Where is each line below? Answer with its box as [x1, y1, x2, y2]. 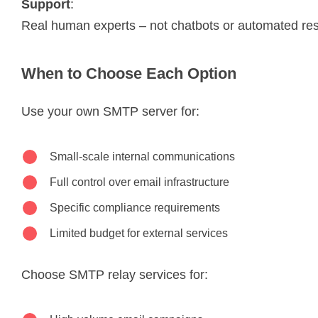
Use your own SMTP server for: [21, 104, 199, 119]
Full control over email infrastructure [50, 175, 229, 188]
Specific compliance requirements [50, 201, 220, 214]
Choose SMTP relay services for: [21, 267, 208, 282]
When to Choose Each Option [21, 64, 236, 82]
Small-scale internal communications [50, 150, 235, 163]
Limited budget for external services [50, 226, 228, 239]
